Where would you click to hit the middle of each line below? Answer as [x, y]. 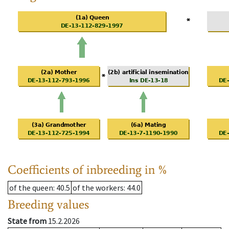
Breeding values [48, 204]
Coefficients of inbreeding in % [88, 170]
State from [27, 221]
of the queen [31, 188]
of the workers [98, 188]
